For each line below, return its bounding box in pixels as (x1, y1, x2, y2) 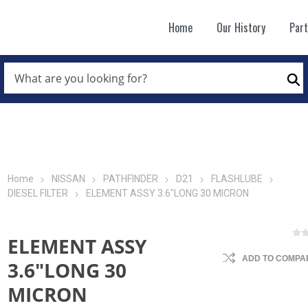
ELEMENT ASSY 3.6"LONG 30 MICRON (86, 188, 250, 199)
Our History (217, 19, 265, 36)
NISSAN (52, 173, 86, 184)
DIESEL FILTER (8, 188, 69, 199)
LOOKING (8, 96, 45, 107)
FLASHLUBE (211, 173, 263, 184)
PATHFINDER (103, 173, 159, 184)
